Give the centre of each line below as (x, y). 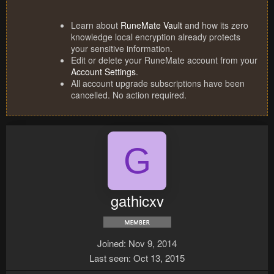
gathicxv (137, 201)
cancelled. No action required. (129, 95)
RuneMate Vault (151, 25)
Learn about (96, 25)
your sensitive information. (122, 49)
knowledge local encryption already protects (156, 37)
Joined (110, 243)
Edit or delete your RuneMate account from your (164, 60)
